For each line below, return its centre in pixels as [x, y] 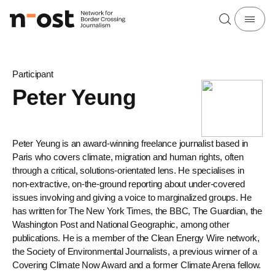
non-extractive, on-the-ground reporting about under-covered [129, 184]
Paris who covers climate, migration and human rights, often [128, 157]
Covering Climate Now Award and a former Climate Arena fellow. [137, 265]
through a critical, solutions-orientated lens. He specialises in [128, 170]
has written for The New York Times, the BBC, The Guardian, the [137, 211]
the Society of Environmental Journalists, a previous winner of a [135, 251]
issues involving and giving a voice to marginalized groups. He [132, 197]
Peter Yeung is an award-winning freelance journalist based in [130, 143]
